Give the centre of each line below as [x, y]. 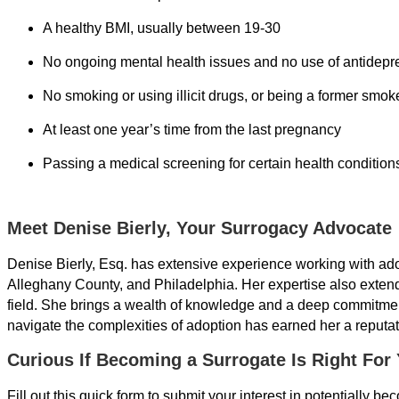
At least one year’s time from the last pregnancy [192, 129]
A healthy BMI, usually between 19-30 [162, 28]
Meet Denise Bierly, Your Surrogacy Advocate [199, 228]
